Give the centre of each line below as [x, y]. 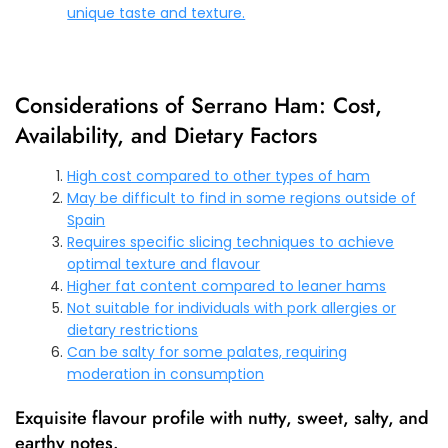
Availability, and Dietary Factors [166, 134]
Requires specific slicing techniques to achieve [231, 241]
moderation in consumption [166, 373]
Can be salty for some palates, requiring [207, 351]
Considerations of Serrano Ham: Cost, [198, 104]
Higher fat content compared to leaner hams [227, 285]
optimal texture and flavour [164, 263]
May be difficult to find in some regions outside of [242, 197]
